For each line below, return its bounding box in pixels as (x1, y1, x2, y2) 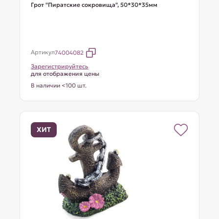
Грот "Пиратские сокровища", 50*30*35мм (31, 1, 158, 8)
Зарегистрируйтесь (31, 63, 89, 70)
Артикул (31, 48, 55, 56)
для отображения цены (31, 70, 100, 77)
